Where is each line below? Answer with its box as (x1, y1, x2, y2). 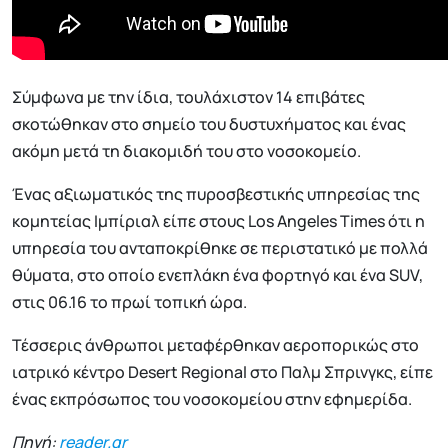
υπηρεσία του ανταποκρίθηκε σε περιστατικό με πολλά (12, 237, 428, 260)
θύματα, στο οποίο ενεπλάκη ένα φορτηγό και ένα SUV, (12, 264, 423, 287)
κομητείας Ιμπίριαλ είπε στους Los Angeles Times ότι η (12, 210, 425, 233)
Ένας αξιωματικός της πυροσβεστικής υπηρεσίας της (12, 183, 420, 206)
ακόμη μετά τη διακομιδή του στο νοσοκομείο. (12, 140, 361, 163)
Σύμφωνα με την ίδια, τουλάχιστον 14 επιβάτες (12, 86, 365, 109)
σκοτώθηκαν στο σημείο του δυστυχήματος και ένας (12, 113, 406, 136)
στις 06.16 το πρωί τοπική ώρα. (12, 291, 247, 314)
